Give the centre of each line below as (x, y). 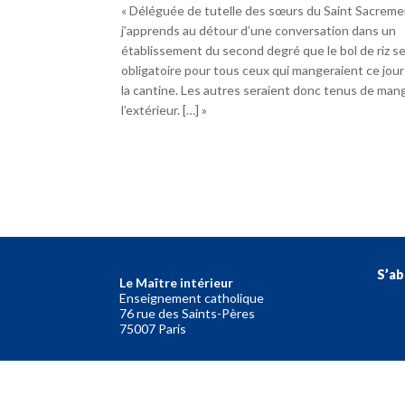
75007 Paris (153, 328)
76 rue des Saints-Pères (187, 313)
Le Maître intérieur (176, 282)
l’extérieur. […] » (165, 110)
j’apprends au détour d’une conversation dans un (259, 31)
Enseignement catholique (192, 297)
